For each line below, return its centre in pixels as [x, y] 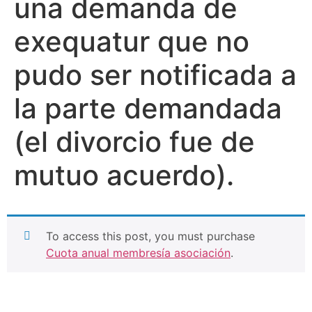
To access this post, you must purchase [150, 236]
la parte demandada [148, 108]
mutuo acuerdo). [124, 175]
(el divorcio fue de [134, 142]
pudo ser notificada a [155, 75]
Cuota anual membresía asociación [138, 253]
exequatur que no [132, 41]
